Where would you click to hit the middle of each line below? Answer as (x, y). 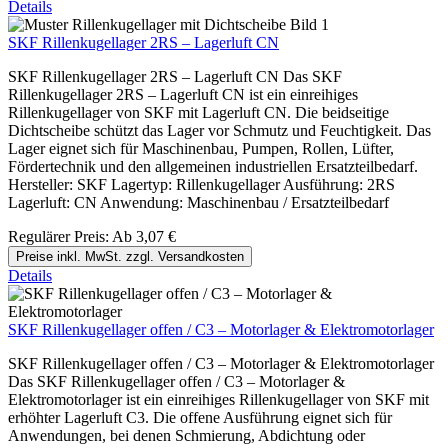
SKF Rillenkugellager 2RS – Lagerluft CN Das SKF (175, 77)
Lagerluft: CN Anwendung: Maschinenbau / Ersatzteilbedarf (198, 203)
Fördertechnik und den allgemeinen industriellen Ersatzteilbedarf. (213, 167)
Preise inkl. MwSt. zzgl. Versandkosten (130, 257)
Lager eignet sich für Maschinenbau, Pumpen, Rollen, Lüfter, (201, 149)
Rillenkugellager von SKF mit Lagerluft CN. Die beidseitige (198, 113)
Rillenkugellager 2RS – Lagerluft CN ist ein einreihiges (183, 95)
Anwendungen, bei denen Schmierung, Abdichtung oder (186, 436)
